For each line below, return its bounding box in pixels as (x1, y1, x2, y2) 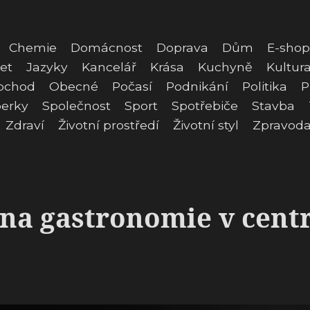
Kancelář (82, 60, 136, 74)
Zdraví (6, 118, 44, 132)
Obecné (49, 79, 98, 93)
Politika (242, 79, 287, 93)
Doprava (156, 40, 208, 55)
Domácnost (71, 40, 143, 55)
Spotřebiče (172, 98, 238, 113)
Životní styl (173, 118, 239, 132)
